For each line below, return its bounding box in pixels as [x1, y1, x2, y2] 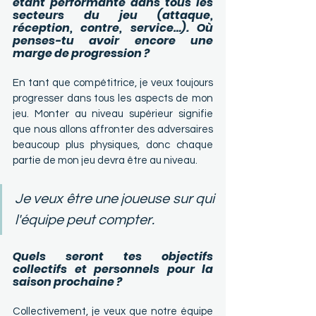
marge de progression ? [13, 45, 152, 62]
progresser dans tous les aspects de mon [13, 93, 213, 104]
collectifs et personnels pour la [13, 261, 213, 278]
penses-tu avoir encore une [13, 32, 213, 49]
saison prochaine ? [13, 274, 122, 291]
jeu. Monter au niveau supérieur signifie [13, 109, 213, 120]
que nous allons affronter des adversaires [13, 124, 213, 135]
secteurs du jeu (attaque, [13, 7, 213, 24]
